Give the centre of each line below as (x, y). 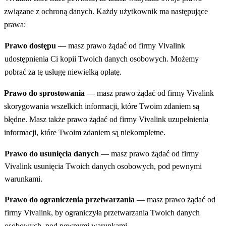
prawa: (15, 25)
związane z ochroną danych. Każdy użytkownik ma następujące (106, 12)
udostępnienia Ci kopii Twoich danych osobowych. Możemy (101, 59)
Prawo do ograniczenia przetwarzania (70, 200)
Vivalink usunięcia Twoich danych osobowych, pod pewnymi (103, 166)
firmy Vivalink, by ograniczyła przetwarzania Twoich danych (102, 213)
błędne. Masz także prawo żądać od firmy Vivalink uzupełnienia (106, 120)
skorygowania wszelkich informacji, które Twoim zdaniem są (102, 106)
